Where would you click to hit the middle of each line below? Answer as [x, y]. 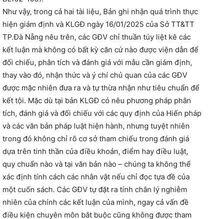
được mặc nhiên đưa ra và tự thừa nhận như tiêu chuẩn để [101, 88]
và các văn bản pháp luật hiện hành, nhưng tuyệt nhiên [96, 126]
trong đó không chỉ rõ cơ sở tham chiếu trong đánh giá [96, 139]
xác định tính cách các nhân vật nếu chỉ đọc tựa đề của [96, 177]
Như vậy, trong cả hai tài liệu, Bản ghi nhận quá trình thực [100, 12]
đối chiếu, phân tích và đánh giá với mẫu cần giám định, [97, 63]
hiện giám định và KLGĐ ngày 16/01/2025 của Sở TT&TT [99, 24]
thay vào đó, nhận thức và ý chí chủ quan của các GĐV [95, 75]
